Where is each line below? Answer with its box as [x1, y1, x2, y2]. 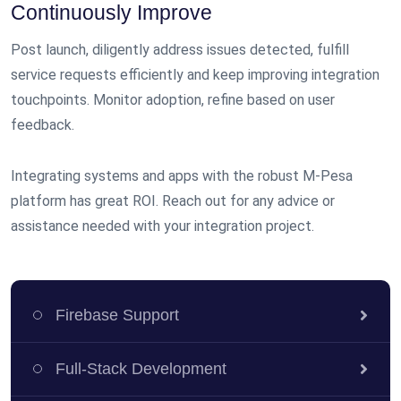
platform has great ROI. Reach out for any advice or [11, 192, 335, 209]
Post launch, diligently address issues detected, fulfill [11, 40, 349, 58]
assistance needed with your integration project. [11, 217, 314, 235]
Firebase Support [55, 305, 179, 324]
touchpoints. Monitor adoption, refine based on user [11, 90, 335, 108]
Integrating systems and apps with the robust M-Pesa [11, 166, 353, 184]
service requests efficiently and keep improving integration [11, 65, 380, 83]
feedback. [11, 115, 74, 133]
